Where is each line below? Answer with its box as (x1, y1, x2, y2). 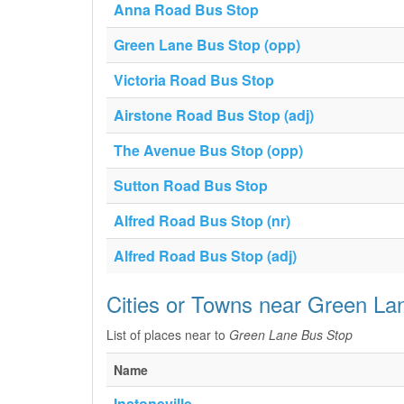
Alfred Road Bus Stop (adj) (114, 245, 297, 266)
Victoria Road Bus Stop (114, 69, 274, 90)
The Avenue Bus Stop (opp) (114, 140, 303, 161)
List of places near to (106, 326, 229, 344)
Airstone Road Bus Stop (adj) (114, 105, 314, 125)
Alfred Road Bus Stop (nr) (114, 210, 290, 231)
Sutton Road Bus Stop (114, 175, 268, 196)
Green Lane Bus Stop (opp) (114, 34, 300, 55)
